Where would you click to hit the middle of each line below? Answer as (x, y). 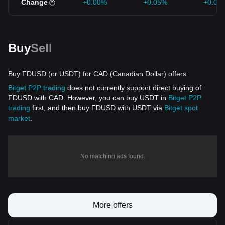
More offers (113, 205)
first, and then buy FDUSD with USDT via (97, 108)
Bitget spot (181, 108)
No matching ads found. (113, 156)
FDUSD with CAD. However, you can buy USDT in (88, 98)
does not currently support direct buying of (133, 88)
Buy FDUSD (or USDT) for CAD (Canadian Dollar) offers (97, 74)
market (19, 118)
